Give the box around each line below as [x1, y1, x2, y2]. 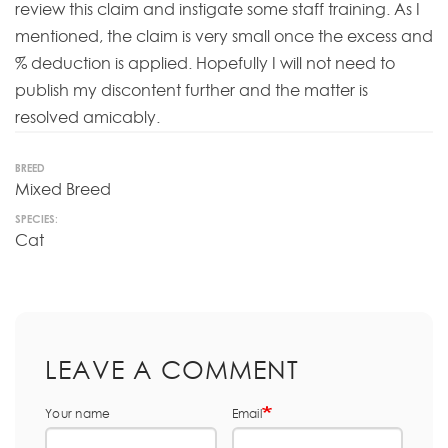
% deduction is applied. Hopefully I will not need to [15, 53, 395, 74]
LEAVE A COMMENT [45, 353, 299, 384]
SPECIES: [15, 212, 58, 226]
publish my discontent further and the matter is [15, 80, 368, 101]
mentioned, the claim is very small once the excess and [15, 26, 433, 47]
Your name [45, 405, 111, 421]
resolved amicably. [15, 107, 160, 128]
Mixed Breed [15, 179, 111, 200]
